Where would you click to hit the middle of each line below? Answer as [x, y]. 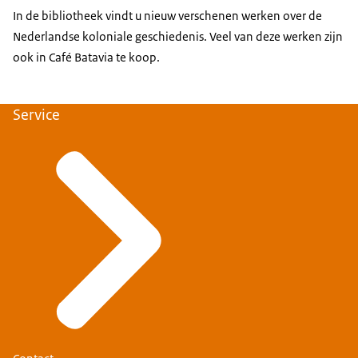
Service [36, 115]
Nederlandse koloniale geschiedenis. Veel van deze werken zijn [178, 37]
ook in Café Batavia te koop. [86, 58]
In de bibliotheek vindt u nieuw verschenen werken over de [167, 16]
